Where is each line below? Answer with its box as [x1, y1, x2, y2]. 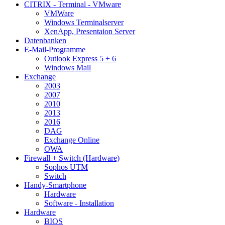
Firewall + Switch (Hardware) [24, 154, 120, 163]
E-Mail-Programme [24, 45, 85, 54]
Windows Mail [44, 63, 91, 72]
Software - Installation [44, 199, 114, 208]
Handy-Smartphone [24, 181, 86, 190]
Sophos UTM [44, 163, 88, 172]
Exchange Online [44, 136, 99, 145]
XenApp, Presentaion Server [44, 27, 135, 36]
